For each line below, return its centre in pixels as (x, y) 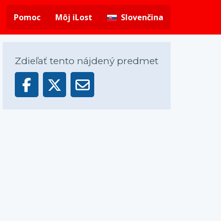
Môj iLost (74, 17)
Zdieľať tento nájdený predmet (87, 61)
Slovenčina (142, 17)
